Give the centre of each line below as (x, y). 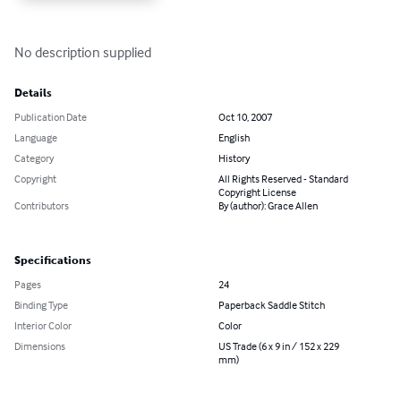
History (234, 158)
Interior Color (43, 325)
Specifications (53, 260)
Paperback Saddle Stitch (272, 304)
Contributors (42, 205)
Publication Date (51, 116)
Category (34, 158)
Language (36, 137)
